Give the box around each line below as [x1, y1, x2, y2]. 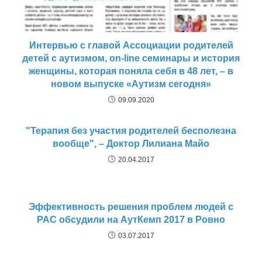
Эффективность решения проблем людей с [29, 201, 233, 212]
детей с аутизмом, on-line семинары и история [22, 53, 240, 63]
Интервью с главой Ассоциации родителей [29, 40, 233, 50]
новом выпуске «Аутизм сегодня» [51, 78, 211, 89]
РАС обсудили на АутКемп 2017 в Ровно [37, 214, 225, 225]
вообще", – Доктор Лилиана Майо [53, 138, 209, 149]
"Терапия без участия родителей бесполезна [26, 125, 236, 136]
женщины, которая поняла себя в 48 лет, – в [29, 65, 233, 76]
